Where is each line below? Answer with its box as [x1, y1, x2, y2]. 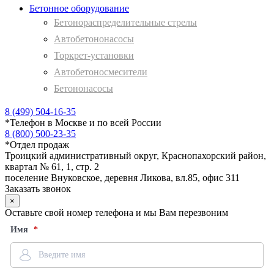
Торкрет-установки [54, 50, 134, 61]
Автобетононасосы [54, 34, 134, 45]
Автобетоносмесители [54, 67, 147, 78]
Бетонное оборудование [29, 3, 129, 14]
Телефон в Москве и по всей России [10, 117, 161, 128]
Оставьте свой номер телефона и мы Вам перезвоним [5, 207, 228, 218]
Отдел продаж [10, 139, 69, 150]
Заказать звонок [5, 183, 71, 194]
